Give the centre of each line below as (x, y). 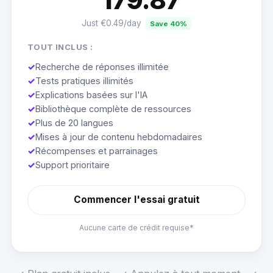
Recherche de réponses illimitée (102, 66)
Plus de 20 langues (74, 122)
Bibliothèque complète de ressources (113, 108)
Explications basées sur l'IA (91, 94)
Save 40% (168, 23)
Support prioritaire (72, 165)
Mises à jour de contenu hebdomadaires (119, 136)
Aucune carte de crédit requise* (136, 227)
